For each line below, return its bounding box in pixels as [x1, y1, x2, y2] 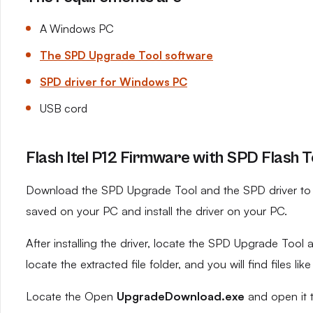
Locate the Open [26, 289, 117, 303]
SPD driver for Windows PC [40, 75, 187, 89]
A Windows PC [40, 22, 114, 36]
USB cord [40, 101, 87, 115]
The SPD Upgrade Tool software [40, 48, 213, 62]
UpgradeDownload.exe [117, 289, 245, 303]
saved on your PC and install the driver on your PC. [26, 204, 287, 218]
